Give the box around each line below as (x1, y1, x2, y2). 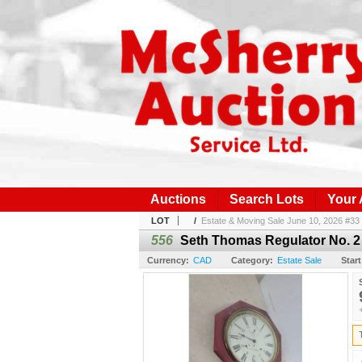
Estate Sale (277, 255, 322, 265)
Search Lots (229, 192, 304, 206)
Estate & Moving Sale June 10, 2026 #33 (201, 215, 360, 225)
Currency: (147, 255, 189, 265)
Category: (231, 255, 273, 265)
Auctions (150, 192, 206, 206)
